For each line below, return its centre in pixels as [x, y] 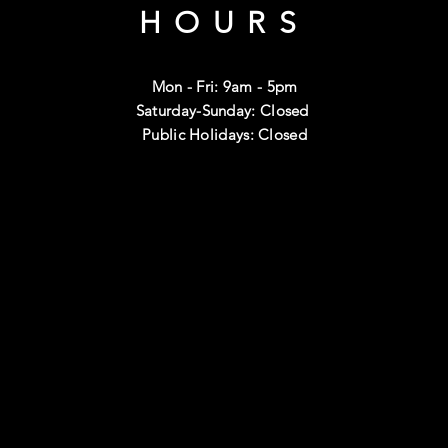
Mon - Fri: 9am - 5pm [224, 87]
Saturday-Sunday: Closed [224, 111]
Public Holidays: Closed [224, 135]
